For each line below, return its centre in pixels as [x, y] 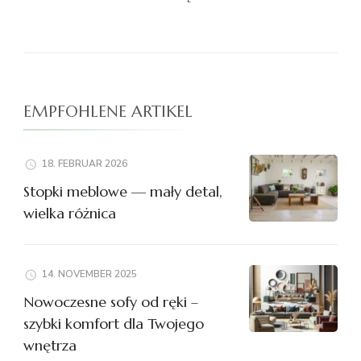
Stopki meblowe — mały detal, [123, 192]
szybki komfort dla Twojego [114, 324]
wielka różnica [70, 214]
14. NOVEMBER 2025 [89, 274]
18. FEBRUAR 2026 [85, 164]
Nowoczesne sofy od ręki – [111, 302]
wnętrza [50, 346]
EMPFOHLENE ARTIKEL [108, 112]
